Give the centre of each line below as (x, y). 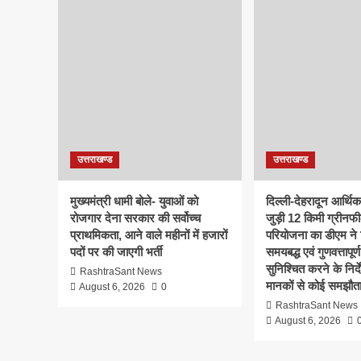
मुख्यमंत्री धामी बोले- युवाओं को (134, 201)
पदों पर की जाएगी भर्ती (116, 252)
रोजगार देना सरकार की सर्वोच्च (135, 218)
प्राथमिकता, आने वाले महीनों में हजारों (149, 235)
